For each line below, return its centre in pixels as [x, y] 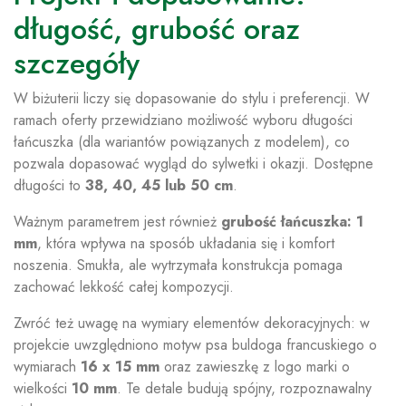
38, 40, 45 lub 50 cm [159, 185]
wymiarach [47, 367]
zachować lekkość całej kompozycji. [124, 287]
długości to [49, 185]
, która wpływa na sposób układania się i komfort [186, 243]
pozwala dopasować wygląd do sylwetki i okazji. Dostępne [193, 164]
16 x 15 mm [120, 367]
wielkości [43, 388]
